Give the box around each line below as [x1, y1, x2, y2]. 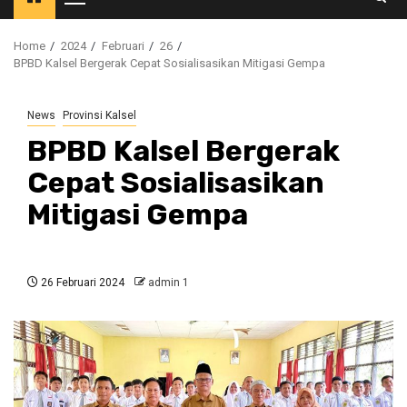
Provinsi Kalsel [63, 108, 136, 122]
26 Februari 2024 [38, 275, 124, 289]
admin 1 [148, 275, 189, 289]
